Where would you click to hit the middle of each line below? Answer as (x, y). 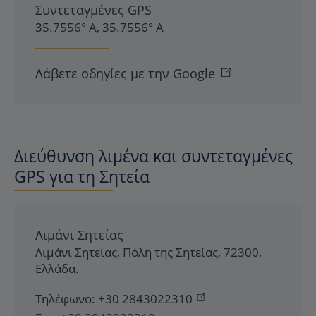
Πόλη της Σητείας (170, 252)
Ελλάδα (55, 268)
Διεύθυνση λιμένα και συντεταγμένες (153, 156)
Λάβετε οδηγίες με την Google (125, 73)
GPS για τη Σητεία (82, 176)
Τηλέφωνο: (65, 299)
